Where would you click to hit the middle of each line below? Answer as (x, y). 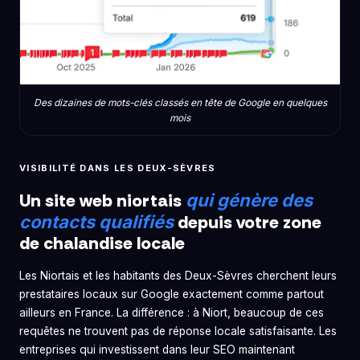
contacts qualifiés (96, 221)
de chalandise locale (102, 243)
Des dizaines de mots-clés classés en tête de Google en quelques (180, 103)
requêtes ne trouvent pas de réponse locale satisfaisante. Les (178, 331)
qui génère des (249, 200)
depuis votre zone (247, 222)
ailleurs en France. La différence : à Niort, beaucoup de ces (172, 312)
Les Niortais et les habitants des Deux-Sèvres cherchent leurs (178, 275)
